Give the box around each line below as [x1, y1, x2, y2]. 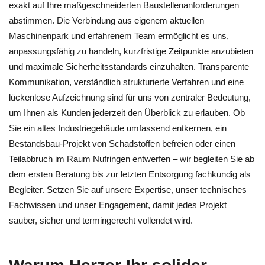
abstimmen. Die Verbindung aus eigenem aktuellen [9, 15, 204, 25]
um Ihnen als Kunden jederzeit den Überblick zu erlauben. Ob [9, 108, 245, 118]
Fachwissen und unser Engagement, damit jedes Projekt [9, 200, 227, 210]
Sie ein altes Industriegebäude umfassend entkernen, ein [9, 123, 227, 133]
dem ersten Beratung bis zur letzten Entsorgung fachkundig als [9, 169, 251, 179]
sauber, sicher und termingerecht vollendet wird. [9, 215, 193, 225]
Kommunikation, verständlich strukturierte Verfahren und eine [9, 77, 244, 87]
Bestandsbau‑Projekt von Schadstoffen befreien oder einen [9, 138, 235, 148]
